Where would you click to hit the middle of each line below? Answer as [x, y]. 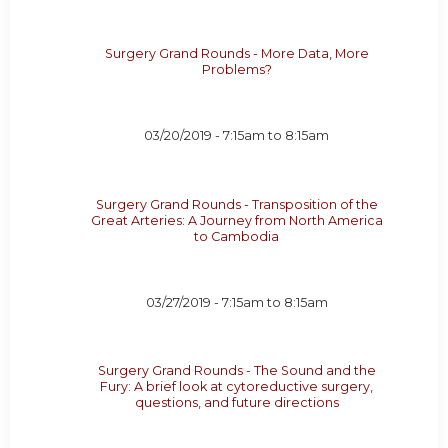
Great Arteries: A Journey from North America [236, 220]
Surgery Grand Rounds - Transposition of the [236, 204]
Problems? [236, 70]
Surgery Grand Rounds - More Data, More [236, 54]
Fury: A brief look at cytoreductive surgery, [237, 387]
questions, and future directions [236, 403]
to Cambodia [237, 236]
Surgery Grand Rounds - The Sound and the [236, 371]
